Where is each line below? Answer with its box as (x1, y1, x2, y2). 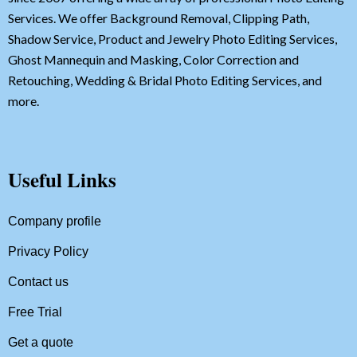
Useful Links (8, 165, 116, 195)
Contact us (8, 275, 69, 289)
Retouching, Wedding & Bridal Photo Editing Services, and (8, 73, 322, 88)
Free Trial (8, 305, 62, 320)
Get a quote (8, 335, 73, 350)
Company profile (8, 214, 101, 229)
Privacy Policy (8, 245, 88, 259)
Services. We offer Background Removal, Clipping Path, (8, 10, 309, 26)
